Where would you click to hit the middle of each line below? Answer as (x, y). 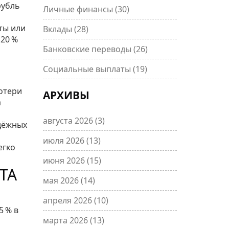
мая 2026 (62, 180)
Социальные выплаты (88, 69)
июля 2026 (64, 141)
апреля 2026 (68, 200)
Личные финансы (79, 9)
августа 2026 (69, 121)
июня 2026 (65, 161)
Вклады (58, 29)
